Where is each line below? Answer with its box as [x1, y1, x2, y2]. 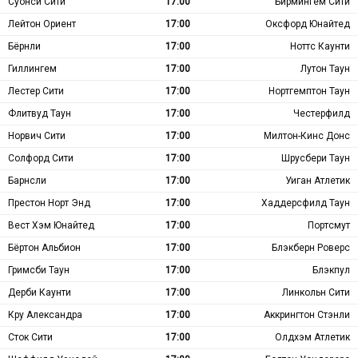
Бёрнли [8, 40, 41, 52]
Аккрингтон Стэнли [264, 308, 350, 320]
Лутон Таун [300, 62, 350, 74]
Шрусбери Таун [281, 152, 350, 164]
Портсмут [308, 219, 350, 231]
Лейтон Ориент [8, 18, 76, 30]
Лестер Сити [8, 85, 64, 97]
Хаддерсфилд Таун [261, 197, 350, 209]
